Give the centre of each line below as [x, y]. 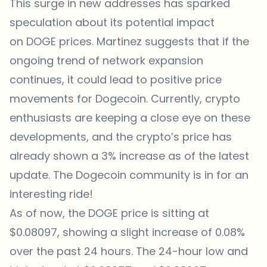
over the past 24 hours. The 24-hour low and [129, 252]
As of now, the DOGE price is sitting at [109, 213]
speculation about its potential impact [112, 23]
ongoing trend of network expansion [106, 61]
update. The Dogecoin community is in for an [129, 175]
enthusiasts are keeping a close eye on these [130, 118]
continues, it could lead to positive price [116, 80]
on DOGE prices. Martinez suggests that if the [129, 42]
